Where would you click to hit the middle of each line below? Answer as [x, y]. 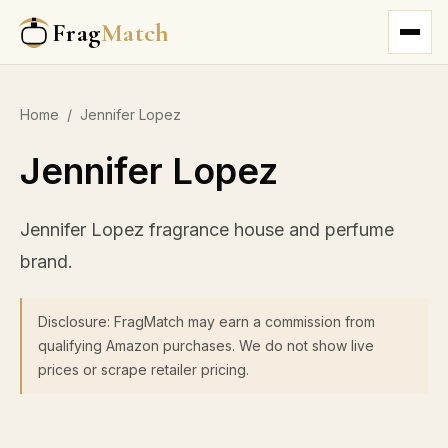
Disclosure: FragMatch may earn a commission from [206, 321]
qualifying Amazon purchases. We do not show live [206, 345]
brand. [46, 261]
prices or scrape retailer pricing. [143, 369]
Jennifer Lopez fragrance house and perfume [207, 229]
